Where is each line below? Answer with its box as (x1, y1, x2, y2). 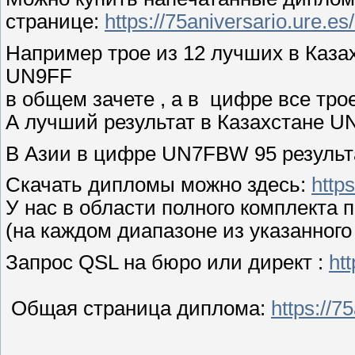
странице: (6, 10, 105, 33)
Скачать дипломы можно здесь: (6, 174, 311, 197)
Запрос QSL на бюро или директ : (6, 250, 329, 273)
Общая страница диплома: (6, 296, 271, 319)
